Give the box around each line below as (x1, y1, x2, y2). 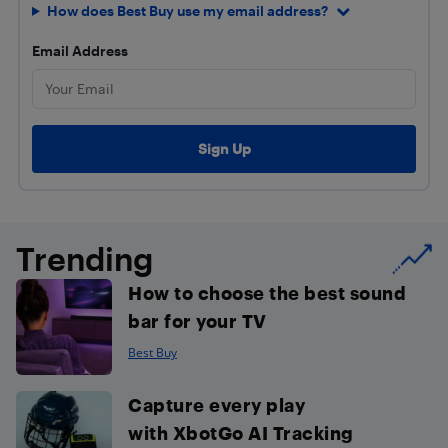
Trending (16, 239, 153, 277)
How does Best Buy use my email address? (46, 2, 328, 20)
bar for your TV (128, 309, 267, 331)
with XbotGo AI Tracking (128, 421, 354, 443)
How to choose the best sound (128, 281, 406, 303)
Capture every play (128, 393, 305, 415)
